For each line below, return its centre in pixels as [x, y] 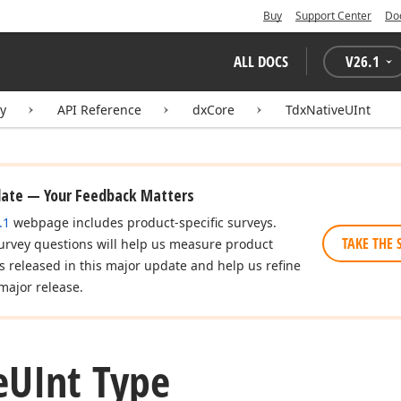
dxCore [213, 110]
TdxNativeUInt [328, 110]
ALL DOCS [261, 61]
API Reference [99, 110]
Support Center [333, 16]
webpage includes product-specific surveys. [143, 222]
